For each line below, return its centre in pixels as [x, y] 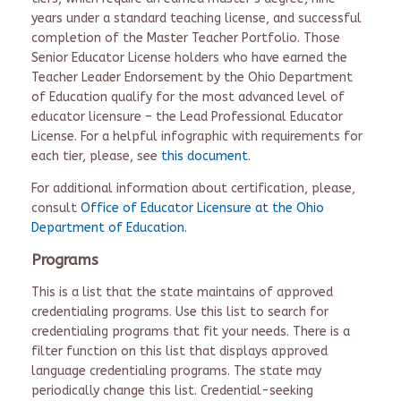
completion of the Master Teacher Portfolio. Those [186, 38]
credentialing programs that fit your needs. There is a [191, 332]
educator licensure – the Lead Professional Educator [187, 117]
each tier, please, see [96, 156]
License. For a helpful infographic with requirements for [197, 137]
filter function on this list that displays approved [179, 351]
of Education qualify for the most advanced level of [188, 97]
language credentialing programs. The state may [176, 371]
